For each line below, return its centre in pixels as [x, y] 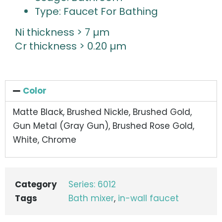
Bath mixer [91, 198]
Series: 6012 [92, 185]
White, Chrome [45, 139]
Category [36, 185]
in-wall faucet [148, 198]
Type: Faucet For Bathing [96, 12]
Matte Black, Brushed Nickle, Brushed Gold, [102, 112]
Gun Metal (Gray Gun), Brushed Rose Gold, [104, 126]
